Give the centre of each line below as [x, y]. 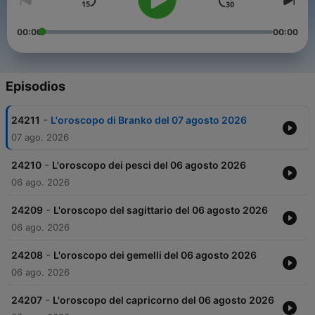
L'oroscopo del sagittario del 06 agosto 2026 [161, 210]
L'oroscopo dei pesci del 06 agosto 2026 [149, 165]
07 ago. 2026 [40, 137]
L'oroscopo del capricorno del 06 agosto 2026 [163, 300]
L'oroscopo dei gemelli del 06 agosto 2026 [155, 255]
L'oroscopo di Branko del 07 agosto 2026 [149, 120]
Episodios [36, 86]
